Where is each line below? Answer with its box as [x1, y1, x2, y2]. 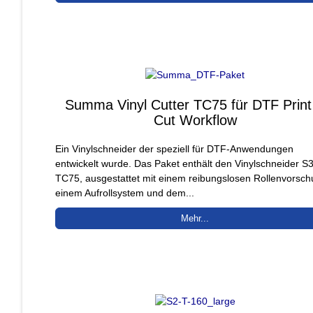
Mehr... [181, 212, 210, 224]
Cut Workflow [153, 112, 237, 128]
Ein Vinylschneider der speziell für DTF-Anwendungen [55, 143, 293, 154]
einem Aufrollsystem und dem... [55, 187, 194, 198]
